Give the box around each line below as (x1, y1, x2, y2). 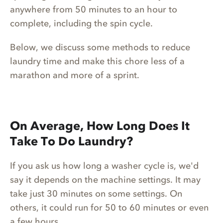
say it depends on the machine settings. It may (10, 174, 201, 186)
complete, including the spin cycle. (10, 18, 155, 29)
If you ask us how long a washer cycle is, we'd (10, 160, 199, 172)
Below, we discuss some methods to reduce (10, 42, 190, 53)
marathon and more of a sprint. (10, 70, 139, 81)
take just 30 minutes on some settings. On (10, 188, 182, 200)
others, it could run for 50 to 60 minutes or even (10, 202, 209, 214)
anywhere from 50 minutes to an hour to (10, 4, 177, 15)
